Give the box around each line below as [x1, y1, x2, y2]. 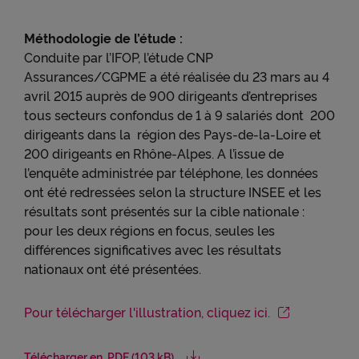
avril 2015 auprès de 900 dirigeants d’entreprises [24, 87, 317, 104]
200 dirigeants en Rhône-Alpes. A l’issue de [24, 144, 284, 162]
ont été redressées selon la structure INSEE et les [24, 183, 321, 200]
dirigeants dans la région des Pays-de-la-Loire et [24, 125, 321, 143]
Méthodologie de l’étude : [24, 29, 183, 46]
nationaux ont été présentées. [24, 260, 201, 277]
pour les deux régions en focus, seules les [24, 221, 275, 239]
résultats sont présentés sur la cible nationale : [24, 202, 305, 220]
